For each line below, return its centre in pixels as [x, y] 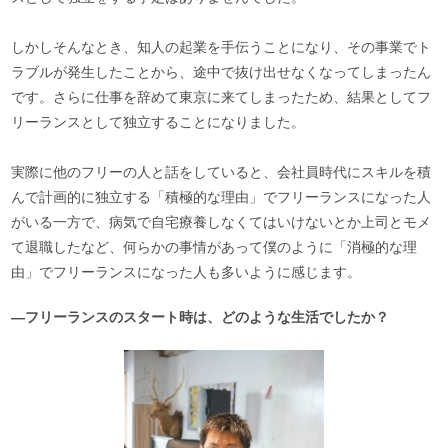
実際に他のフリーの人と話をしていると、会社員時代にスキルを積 [221, 171]
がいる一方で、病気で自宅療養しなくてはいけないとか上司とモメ [221, 221]
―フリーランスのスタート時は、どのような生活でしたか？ [207, 316]
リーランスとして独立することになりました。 [158, 121]
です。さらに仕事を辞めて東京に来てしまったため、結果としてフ [221, 96]
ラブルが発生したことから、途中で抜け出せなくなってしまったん [221, 71]
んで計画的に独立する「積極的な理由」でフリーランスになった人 [221, 196]
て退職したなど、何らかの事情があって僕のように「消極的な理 [214, 246]
